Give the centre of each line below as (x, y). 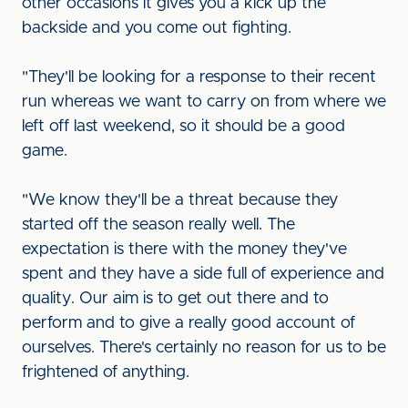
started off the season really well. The (158, 225)
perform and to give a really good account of (189, 323)
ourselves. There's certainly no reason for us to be (204, 348)
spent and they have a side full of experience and (203, 274)
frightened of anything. (106, 372)
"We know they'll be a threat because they (180, 200)
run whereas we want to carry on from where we (204, 102)
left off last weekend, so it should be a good (184, 127)
